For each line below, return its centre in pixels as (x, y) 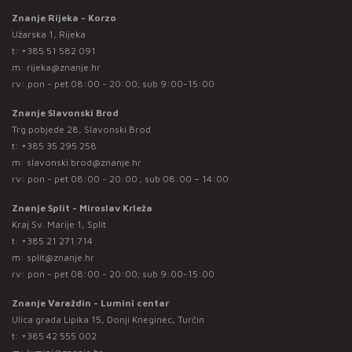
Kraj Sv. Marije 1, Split (59, 224)
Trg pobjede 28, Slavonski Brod (81, 129)
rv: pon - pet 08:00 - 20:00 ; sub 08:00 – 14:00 (120, 178)
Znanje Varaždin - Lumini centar (90, 302)
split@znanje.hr (60, 257)
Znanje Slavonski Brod (65, 112)
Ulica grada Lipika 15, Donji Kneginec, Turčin (108, 319)
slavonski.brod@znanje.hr (84, 162)
